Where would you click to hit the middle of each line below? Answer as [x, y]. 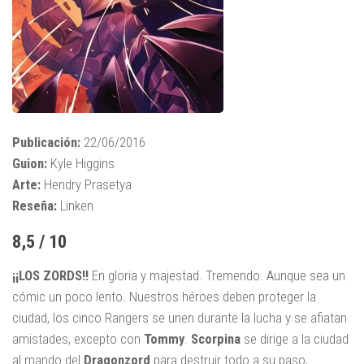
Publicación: [46, 143]
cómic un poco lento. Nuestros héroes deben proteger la [164, 297]
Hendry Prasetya [86, 185]
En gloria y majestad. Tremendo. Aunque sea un [217, 276]
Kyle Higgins [81, 164]
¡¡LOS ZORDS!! [50, 276]
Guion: [30, 164]
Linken [75, 206]
